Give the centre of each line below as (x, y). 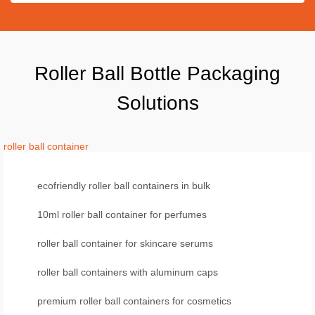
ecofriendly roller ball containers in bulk (124, 186)
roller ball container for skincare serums (125, 244)
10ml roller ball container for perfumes (122, 215)
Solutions (157, 103)
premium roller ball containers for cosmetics (134, 301)
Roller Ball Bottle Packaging (157, 74)
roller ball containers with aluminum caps (128, 272)
